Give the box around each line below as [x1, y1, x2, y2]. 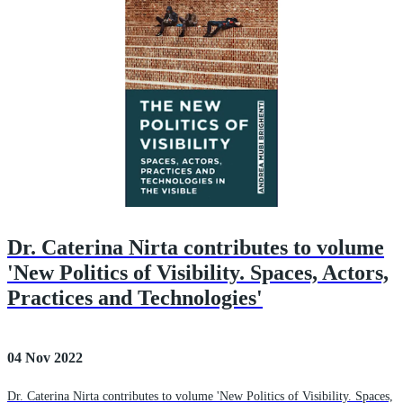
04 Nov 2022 [7, 350, 83, 366]
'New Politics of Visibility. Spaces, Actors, [7, 261, 389, 285]
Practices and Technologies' [7, 286, 263, 310]
